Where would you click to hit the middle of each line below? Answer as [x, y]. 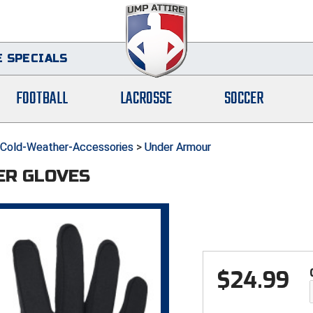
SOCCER [243, 99]
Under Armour [178, 147]
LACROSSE [146, 99]
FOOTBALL [42, 99]
